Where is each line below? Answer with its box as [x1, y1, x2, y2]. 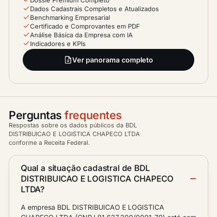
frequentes [64, 108, 122, 122]
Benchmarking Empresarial [30, 14, 110, 21]
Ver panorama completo [72, 56, 154, 64]
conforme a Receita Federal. [9, 139, 90, 146]
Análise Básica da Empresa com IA [30, 31, 133, 39]
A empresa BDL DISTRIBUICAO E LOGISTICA [21, 203, 164, 211]
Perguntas [9, 108, 65, 122]
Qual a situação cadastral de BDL [21, 163, 150, 173]
